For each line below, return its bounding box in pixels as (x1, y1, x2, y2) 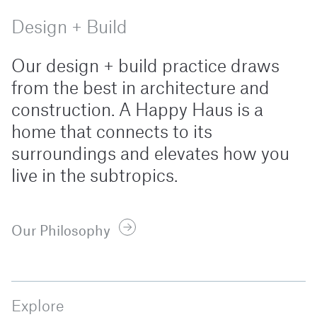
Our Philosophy (11, 215, 110, 239)
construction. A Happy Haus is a (11, 102, 263, 120)
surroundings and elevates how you (11, 146, 289, 163)
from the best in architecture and (11, 80, 270, 98)
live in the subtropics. (11, 168, 178, 185)
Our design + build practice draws (11, 58, 279, 76)
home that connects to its (11, 124, 212, 142)
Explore (11, 299, 64, 314)
